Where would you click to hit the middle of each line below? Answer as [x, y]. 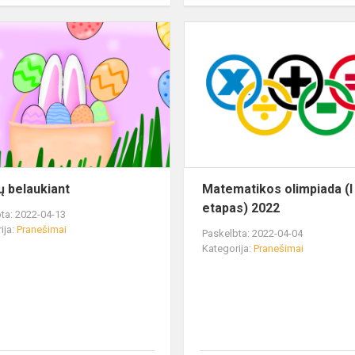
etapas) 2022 [241, 208]
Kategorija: [228, 249]
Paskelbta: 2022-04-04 [253, 234]
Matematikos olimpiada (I [278, 189]
